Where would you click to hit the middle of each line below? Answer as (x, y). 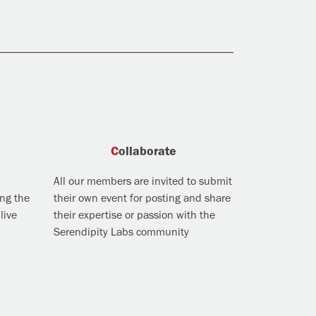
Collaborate (147, 151)
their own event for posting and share (142, 198)
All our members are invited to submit (143, 181)
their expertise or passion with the (134, 215)
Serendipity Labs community (121, 232)
